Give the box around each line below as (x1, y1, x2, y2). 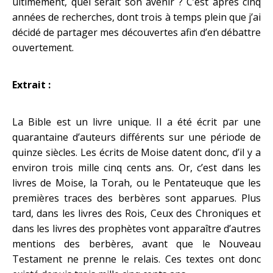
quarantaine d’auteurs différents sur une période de (12, 130, 261, 144)
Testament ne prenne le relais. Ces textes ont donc (12, 252, 261, 266)
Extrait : (12, 78, 51, 91)
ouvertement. (12, 41, 74, 54)
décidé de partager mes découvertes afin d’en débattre (12, 26, 261, 39)
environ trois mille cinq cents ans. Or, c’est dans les (12, 161, 261, 174)
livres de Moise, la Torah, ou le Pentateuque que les (12, 176, 261, 190)
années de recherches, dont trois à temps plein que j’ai (12, 10, 261, 24)
